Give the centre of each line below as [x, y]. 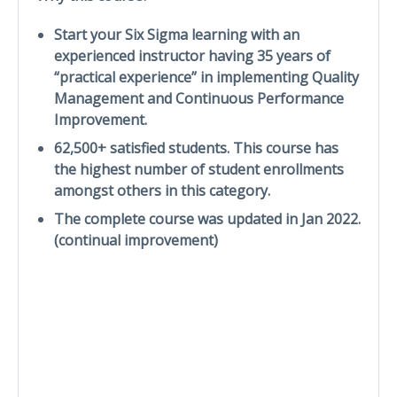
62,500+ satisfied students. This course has [196, 148]
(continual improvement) [136, 240]
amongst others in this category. [162, 190]
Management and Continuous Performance [199, 98]
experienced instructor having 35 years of [192, 55]
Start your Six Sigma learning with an [177, 34]
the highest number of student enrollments [199, 169]
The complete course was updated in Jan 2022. [207, 218]
